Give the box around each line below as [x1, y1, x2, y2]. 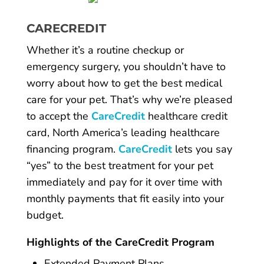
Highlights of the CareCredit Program [26, 235, 214, 249]
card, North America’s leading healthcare [26, 125, 220, 140]
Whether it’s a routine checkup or [26, 42, 184, 57]
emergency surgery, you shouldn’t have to [26, 59, 226, 74]
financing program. [26, 141, 118, 156]
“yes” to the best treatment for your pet [26, 158, 213, 173]
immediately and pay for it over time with [26, 174, 222, 189]
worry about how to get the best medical [26, 75, 222, 90]
